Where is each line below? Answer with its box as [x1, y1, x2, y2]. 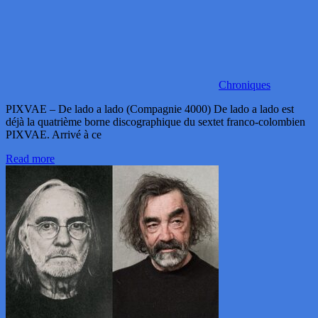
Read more [6, 153, 55, 165]
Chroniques [219, 79, 270, 92]
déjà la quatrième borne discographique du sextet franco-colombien [6, 116, 305, 128]
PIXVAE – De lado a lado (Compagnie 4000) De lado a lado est [6, 103, 294, 116]
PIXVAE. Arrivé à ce [6, 128, 102, 141]
